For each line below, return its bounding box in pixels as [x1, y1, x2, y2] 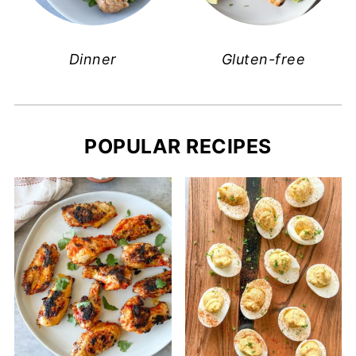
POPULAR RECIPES [84, 133, 272, 158]
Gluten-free [221, 50, 306, 68]
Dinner [68, 50, 117, 68]
